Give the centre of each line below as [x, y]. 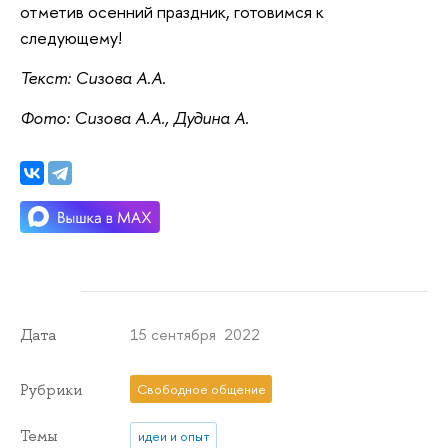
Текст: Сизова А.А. [93, 78]
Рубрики [51, 389]
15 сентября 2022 [195, 334]
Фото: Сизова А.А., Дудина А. [134, 117]
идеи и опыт [173, 435]
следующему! [71, 38]
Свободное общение [201, 389]
